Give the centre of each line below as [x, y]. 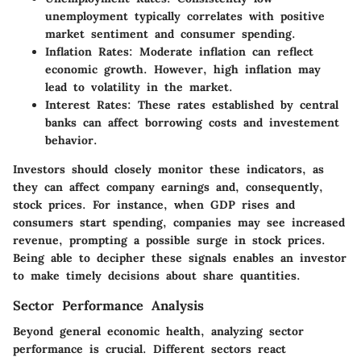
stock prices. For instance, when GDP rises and [154, 204]
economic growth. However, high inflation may [183, 69]
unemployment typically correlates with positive [185, 16]
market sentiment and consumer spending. [170, 33]
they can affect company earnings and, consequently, [168, 187]
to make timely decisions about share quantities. [157, 275]
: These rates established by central [233, 104]
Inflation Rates [87, 51]
